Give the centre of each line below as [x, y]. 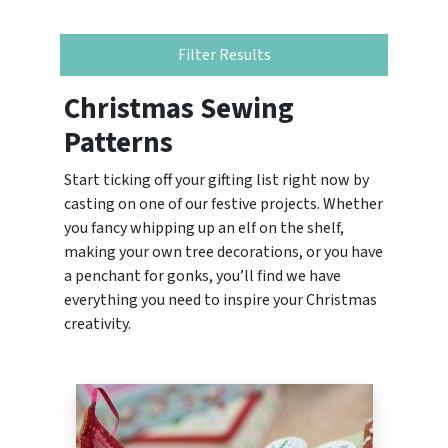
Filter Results [224, 55]
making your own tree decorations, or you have [223, 252]
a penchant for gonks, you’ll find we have [202, 276]
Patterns [118, 143]
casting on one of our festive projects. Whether [223, 204]
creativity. [97, 324]
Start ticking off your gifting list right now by [216, 180]
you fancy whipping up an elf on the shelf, [204, 228]
